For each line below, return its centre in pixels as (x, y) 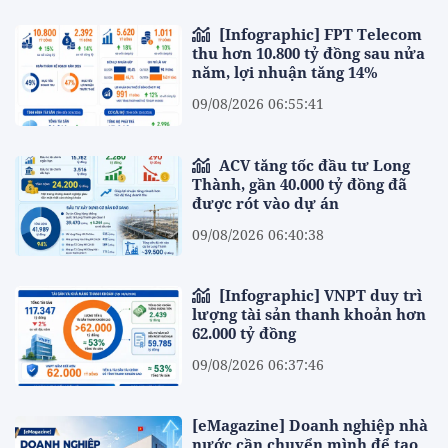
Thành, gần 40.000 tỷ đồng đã (300, 183)
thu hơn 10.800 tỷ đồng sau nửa (309, 53)
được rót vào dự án (266, 202)
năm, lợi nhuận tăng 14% (285, 72)
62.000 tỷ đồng (244, 332)
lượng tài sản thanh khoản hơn (309, 313)
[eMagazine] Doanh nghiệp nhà (310, 425)
